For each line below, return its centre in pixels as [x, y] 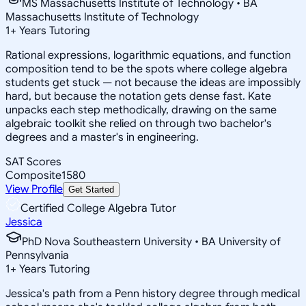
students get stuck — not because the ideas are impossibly [153, 82]
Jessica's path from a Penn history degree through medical [153, 293]
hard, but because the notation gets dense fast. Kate [138, 96]
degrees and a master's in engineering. [102, 137]
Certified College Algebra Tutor [98, 208]
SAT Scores [33, 162]
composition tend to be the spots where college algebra [147, 69]
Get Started [91, 189]
